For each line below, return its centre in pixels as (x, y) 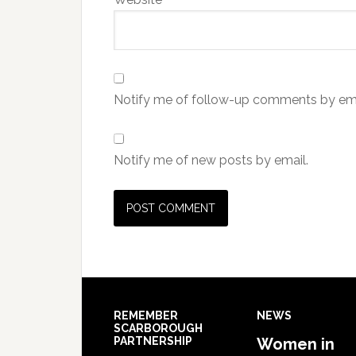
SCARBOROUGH (158, 328)
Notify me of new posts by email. (211, 160)
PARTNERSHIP (153, 341)
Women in (296, 344)
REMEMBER (146, 315)
